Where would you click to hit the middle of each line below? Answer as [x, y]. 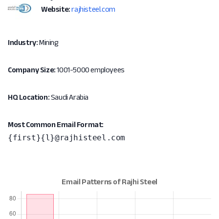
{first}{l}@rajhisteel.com [66, 138]
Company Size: [32, 70]
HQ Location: [29, 97]
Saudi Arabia [69, 97]
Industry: [23, 42]
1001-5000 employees [90, 70]
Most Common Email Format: [56, 124]
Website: [56, 9]
